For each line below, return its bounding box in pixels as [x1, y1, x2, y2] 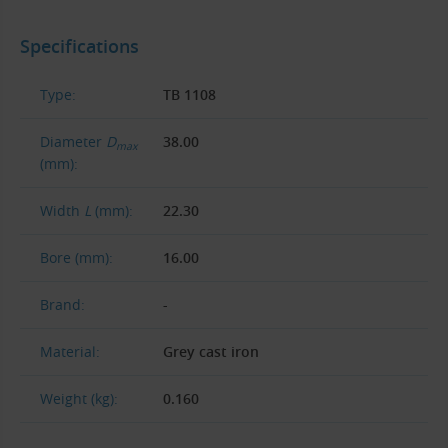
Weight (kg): [40, 388, 118, 408]
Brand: [40, 294, 85, 314]
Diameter [40, 131, 106, 151]
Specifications [20, 34, 139, 59]
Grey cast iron [162, 341, 259, 361]
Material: [40, 341, 100, 361]
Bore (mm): [40, 247, 113, 267]
